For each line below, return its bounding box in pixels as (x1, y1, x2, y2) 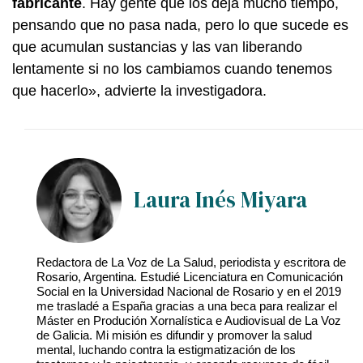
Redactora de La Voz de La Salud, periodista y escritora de (36, 255, 346, 270)
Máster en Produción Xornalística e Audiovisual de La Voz (36, 314, 341, 328)
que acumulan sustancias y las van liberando (12, 38, 302, 55)
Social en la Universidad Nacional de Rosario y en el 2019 (36, 284, 341, 299)
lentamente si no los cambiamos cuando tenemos (12, 60, 332, 77)
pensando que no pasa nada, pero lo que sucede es (12, 16, 348, 33)
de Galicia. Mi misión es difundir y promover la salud (36, 328, 312, 343)
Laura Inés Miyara (134, 185, 308, 216)
